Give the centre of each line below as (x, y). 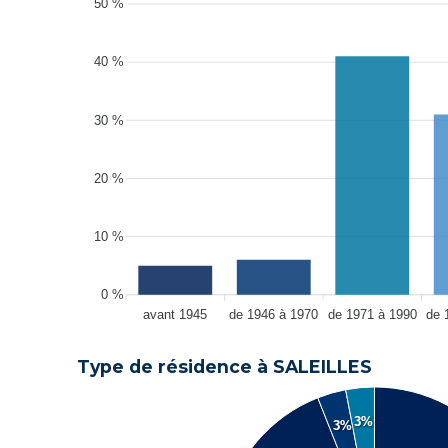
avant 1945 (175, 314)
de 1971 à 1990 (372, 314)
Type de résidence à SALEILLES (224, 366)
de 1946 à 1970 (274, 314)
